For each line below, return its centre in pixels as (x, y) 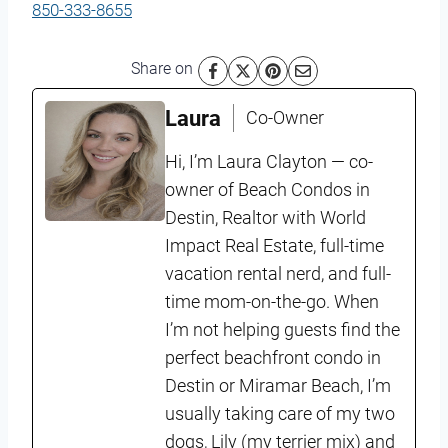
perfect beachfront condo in (273, 357)
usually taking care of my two (280, 413)
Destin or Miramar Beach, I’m (278, 385)
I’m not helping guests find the (282, 329)
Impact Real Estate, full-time (274, 245)
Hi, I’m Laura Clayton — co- (269, 161)
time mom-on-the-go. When (272, 301)
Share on (161, 68)
